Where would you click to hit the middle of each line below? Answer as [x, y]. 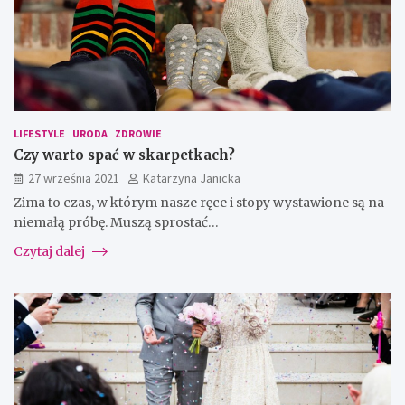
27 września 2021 [74, 178]
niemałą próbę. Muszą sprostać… [116, 222]
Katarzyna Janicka [192, 178]
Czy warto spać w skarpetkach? [124, 155]
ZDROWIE [138, 133]
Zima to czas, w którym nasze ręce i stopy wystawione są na [199, 202]
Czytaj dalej [51, 251]
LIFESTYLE [39, 133]
